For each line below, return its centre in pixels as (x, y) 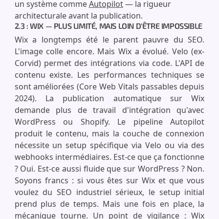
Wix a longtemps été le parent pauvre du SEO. (109, 40)
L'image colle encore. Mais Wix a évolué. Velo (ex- (109, 51)
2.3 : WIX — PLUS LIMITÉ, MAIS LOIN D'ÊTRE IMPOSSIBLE (108, 26)
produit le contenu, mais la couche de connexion (109, 133)
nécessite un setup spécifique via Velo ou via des (109, 145)
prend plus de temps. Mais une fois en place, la (109, 204)
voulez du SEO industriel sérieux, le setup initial (109, 192)
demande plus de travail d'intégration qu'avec (109, 110)
